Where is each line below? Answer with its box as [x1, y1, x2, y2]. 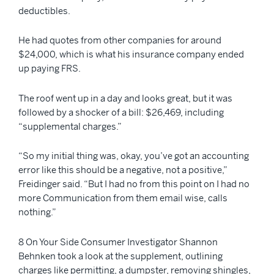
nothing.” [18, 206, 56, 218]
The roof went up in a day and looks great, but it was [18, 92, 232, 104]
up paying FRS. [18, 62, 81, 75]
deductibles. [18, 4, 70, 17]
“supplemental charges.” [18, 120, 122, 132]
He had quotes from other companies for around [18, 34, 221, 46]
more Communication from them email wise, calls [18, 192, 228, 204]
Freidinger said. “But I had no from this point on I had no [18, 178, 250, 190]
